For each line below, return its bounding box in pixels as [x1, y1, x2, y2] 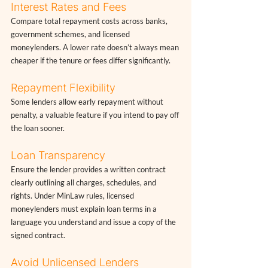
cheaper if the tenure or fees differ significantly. [11, 56, 170, 66]
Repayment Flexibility [11, 81, 115, 95]
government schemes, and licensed [11, 29, 132, 39]
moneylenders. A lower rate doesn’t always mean [11, 42, 181, 53]
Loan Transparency [11, 149, 105, 162]
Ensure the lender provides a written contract [11, 165, 167, 175]
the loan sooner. [11, 123, 65, 133]
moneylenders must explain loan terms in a [11, 204, 159, 214]
